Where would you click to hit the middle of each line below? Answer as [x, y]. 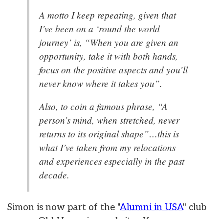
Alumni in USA [151, 208]
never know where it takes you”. [101, 83]
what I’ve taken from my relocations [107, 147]
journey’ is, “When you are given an [109, 42]
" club [195, 208]
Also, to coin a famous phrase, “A [103, 106]
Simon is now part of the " [64, 208]
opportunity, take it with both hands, [109, 55]
